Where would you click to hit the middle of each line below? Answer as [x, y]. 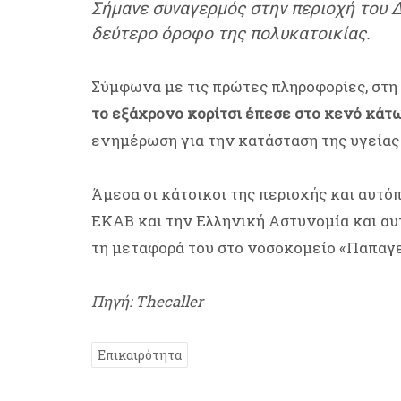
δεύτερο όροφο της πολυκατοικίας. [231, 34]
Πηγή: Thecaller [147, 302]
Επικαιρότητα [140, 355]
